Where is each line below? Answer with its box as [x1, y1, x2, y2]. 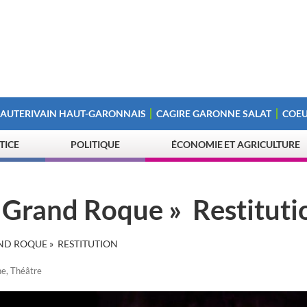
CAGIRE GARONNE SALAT [156, 108, 272, 119]
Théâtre [10, 265, 42, 276]
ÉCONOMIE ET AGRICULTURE [171, 138, 301, 150]
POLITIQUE [71, 138, 120, 150]
